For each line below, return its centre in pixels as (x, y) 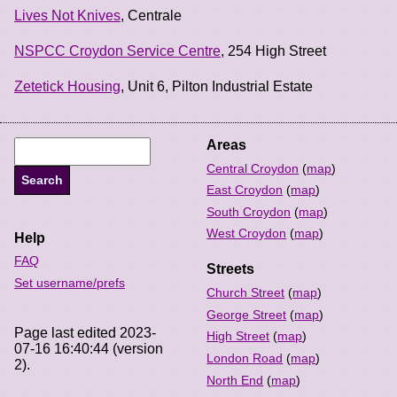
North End (235, 380)
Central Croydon (253, 168)
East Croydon (245, 190)
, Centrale (151, 15)
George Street (247, 314)
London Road (245, 358)
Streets (231, 269)
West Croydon (247, 234)
